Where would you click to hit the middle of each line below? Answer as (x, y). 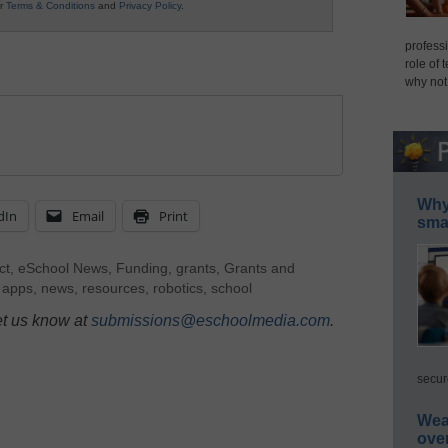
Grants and (259, 268)
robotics (178, 288)
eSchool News (62, 268)
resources (113, 288)
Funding (141, 268)
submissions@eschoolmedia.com (210, 320)
